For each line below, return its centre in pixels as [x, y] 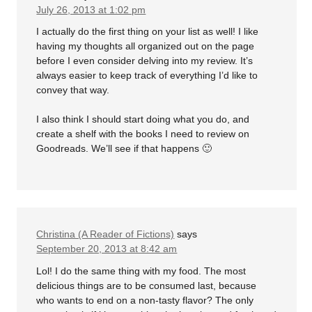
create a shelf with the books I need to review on [143, 134]
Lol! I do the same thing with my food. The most [141, 271]
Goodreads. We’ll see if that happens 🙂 [124, 149]
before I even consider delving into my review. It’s [145, 61]
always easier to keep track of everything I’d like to [147, 76]
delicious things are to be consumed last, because [147, 285]
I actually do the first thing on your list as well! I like [148, 32]
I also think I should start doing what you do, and [143, 119]
